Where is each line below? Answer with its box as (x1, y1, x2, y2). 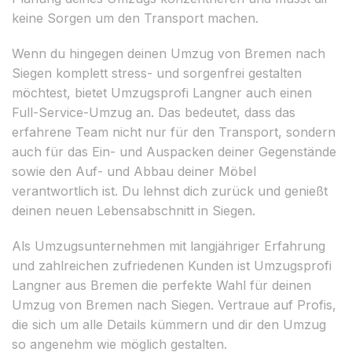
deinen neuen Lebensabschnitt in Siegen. (12, 202, 255, 218)
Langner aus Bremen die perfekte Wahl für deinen (12, 277, 311, 293)
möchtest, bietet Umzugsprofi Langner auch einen (12, 84, 312, 101)
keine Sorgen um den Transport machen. (12, 9, 258, 26)
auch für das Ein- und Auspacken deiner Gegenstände (12, 143, 336, 159)
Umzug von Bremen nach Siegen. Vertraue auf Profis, (12, 296, 336, 313)
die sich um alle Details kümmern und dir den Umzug (12, 316, 326, 332)
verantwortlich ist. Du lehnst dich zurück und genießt (12, 182, 328, 199)
